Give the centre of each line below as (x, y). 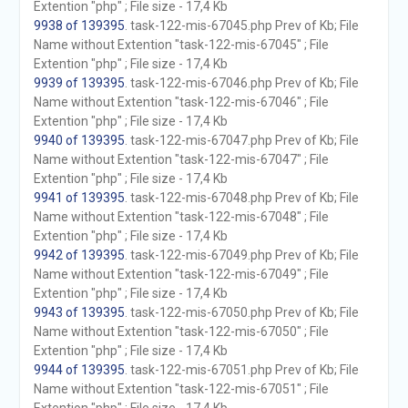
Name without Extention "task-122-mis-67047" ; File (181, 159)
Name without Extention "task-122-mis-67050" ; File (181, 331)
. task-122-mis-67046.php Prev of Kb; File (241, 83)
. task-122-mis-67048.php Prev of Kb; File (241, 198)
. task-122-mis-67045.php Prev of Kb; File (241, 25)
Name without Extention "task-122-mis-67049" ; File (181, 274)
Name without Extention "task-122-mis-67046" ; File (181, 102)
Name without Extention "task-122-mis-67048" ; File (181, 217)
